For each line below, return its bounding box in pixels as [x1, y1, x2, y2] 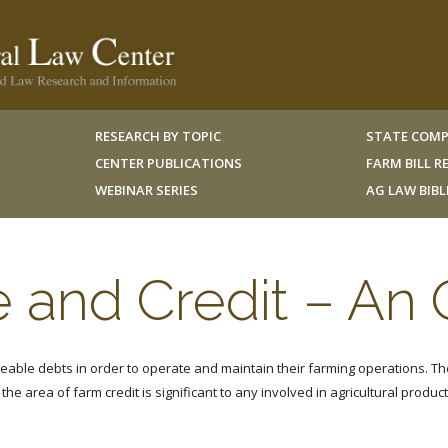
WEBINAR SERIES [94, 181, 198, 199]
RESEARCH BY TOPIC [94, 127, 221, 145]
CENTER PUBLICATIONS [94, 154, 242, 172]
